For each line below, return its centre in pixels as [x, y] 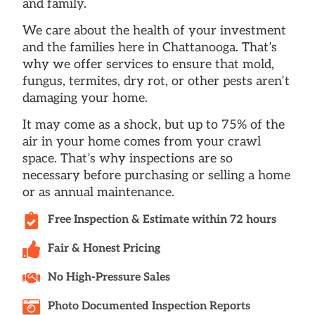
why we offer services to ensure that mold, [148, 64]
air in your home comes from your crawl [142, 142]
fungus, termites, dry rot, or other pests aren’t [156, 81]
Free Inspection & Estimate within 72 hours [162, 220]
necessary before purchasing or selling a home [156, 176]
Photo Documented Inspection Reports [149, 307]
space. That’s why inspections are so [128, 159]
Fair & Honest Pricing [104, 249]
